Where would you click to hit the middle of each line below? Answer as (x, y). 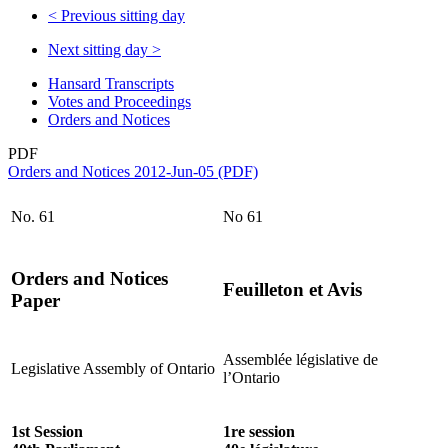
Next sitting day (100, 49)
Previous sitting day (121, 15)
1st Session (47, 431)
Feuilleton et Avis (292, 290)
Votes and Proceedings (119, 101)
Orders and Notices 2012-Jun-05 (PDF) (133, 171)
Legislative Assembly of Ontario (113, 368)
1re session (259, 431)
